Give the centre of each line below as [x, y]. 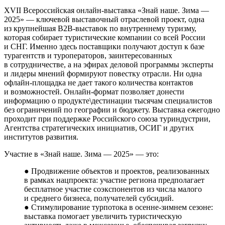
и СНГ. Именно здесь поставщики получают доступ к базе [104, 46]
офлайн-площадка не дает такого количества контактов [99, 82]
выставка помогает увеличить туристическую [103, 216]
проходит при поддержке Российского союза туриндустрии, [107, 119]
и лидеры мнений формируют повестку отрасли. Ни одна [103, 73]
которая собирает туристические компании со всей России [105, 37]
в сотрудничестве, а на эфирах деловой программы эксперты [109, 64]
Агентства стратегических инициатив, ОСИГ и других [99, 128]
